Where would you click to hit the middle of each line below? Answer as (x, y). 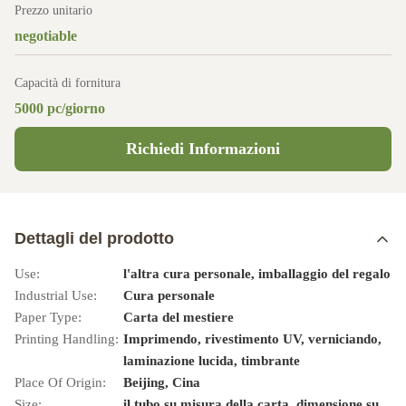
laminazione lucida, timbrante (212, 361)
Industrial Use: (56, 295)
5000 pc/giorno (60, 108)
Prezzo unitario (53, 10)
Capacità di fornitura (68, 83)
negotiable (46, 36)
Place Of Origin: (60, 382)
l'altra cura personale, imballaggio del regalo (257, 274)
